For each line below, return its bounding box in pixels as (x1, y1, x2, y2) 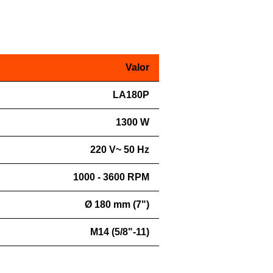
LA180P (112, 90, 149, 100)
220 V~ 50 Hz (90, 144, 149, 155)
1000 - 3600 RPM (73, 172, 149, 182)
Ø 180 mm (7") (84, 199, 149, 210)
